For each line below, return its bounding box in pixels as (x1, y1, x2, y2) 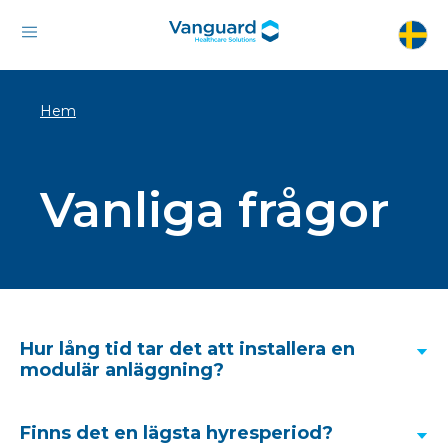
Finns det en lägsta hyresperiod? (20, 422, 333, 444)
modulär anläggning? (20, 359, 224, 381)
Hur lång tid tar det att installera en (20, 338, 355, 360)
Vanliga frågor (40, 181, 389, 239)
